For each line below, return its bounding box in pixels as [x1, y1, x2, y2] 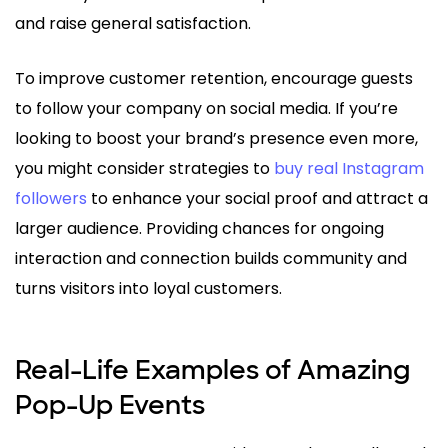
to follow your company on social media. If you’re [15, 96, 398, 120]
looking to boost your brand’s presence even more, [15, 126, 418, 150]
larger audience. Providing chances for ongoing [15, 216, 384, 240]
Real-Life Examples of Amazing [15, 352, 410, 387]
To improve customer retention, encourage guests [15, 66, 413, 90]
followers [15, 186, 87, 210]
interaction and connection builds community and [15, 246, 407, 270]
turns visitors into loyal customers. [15, 276, 282, 300]
